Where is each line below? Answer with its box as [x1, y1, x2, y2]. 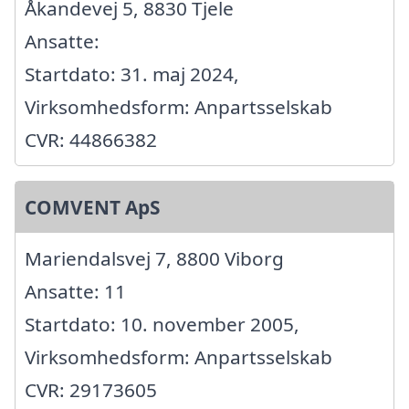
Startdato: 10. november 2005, [25, 310, 299, 337]
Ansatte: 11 [25, 278, 126, 304]
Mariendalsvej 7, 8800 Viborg [25, 245, 284, 271]
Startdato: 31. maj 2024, [25, 60, 239, 87]
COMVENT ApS [25, 194, 160, 220]
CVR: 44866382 [25, 126, 157, 152]
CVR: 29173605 [25, 376, 157, 403]
